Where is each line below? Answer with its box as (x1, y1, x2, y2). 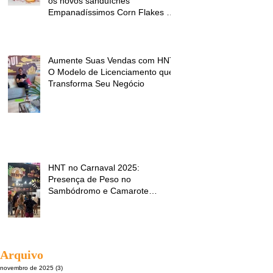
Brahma (48, 197, 79, 207)
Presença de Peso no (48, 174, 131, 184)
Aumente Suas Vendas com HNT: (48, 55, 176, 65)
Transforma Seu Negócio (48, 78, 144, 88)
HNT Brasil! (48, 18, 92, 29)
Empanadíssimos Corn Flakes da (48, 7, 176, 17)
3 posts (63, 264, 83, 271)
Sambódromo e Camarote (48, 185, 149, 196)
